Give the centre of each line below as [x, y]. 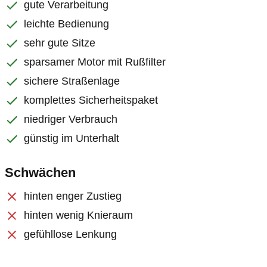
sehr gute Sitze [60, 43]
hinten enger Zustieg [73, 196]
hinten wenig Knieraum [78, 215]
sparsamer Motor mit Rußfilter [95, 62]
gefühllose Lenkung [70, 234]
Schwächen [40, 173]
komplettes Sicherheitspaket [91, 100]
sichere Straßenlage [72, 81]
